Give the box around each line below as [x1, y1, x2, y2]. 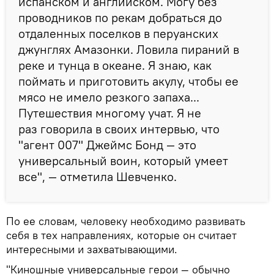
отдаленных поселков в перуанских [18, 25, 218, 41]
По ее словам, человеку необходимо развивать [6, 213, 245, 228]
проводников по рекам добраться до [18, 9, 222, 25]
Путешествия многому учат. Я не [18, 105, 201, 120]
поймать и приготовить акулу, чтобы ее [18, 73, 239, 89]
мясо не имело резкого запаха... [18, 89, 199, 105]
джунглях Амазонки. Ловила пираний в [18, 41, 239, 57]
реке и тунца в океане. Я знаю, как [18, 57, 212, 73]
